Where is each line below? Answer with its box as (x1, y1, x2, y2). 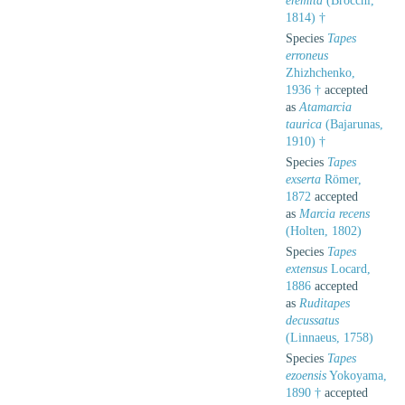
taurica (286, 117, 322, 131)
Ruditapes (299, 296, 350, 310)
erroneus (286, 48, 328, 62)
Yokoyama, (326, 368, 387, 382)
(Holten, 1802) (286, 223, 362, 238)
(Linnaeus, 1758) (286, 330, 373, 344)
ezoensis (286, 368, 326, 382)
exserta (286, 172, 321, 186)
